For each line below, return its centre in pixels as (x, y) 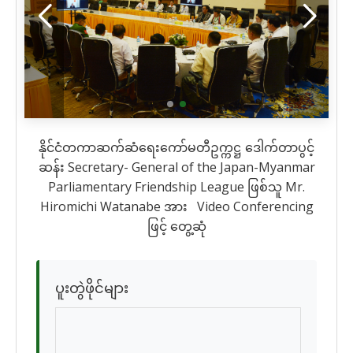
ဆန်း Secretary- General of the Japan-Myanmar (176, 167)
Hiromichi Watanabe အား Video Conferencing (176, 206)
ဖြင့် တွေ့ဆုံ (176, 226)
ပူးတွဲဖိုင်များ (92, 287)
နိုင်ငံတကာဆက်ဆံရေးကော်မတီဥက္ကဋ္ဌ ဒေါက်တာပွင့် (176, 147)
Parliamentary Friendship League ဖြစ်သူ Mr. (176, 186)
